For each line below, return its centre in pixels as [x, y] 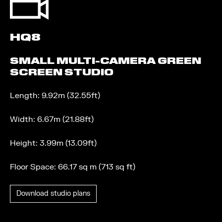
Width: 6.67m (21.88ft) [52, 119]
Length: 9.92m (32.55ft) [55, 96]
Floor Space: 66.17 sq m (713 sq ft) [73, 167]
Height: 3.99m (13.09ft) [53, 143]
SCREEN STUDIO [62, 72]
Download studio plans [53, 194]
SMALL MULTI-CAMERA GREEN [106, 61]
